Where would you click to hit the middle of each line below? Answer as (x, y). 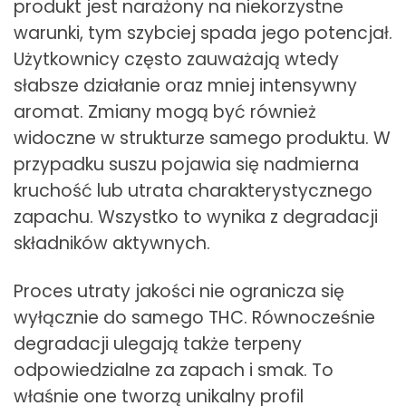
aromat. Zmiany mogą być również (165, 112)
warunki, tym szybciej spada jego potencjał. (203, 34)
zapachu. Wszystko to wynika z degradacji (196, 217)
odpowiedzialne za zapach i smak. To (174, 371)
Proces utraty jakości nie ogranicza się (179, 292)
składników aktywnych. (112, 244)
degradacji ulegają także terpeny (158, 344)
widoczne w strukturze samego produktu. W (202, 139)
